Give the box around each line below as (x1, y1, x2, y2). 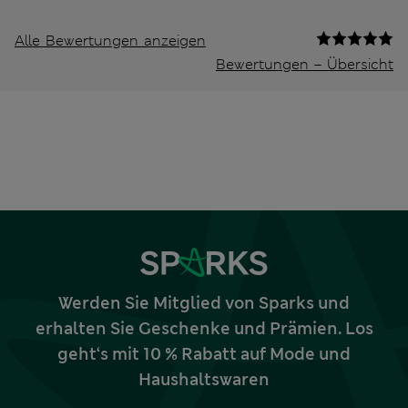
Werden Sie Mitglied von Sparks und (58, 292, 350, 315)
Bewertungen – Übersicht (216, 55, 393, 75)
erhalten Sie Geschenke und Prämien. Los (35, 318, 373, 341)
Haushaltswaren (138, 369, 270, 392)
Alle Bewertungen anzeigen (15, 31, 206, 51)
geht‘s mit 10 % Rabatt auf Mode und (57, 343, 351, 366)
